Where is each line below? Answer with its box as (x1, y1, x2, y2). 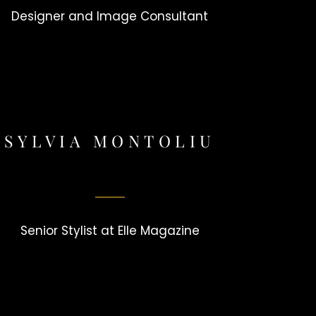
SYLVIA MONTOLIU (4, 129, 216, 152)
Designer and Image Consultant (11, 8, 209, 25)
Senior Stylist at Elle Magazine (20, 222, 200, 240)
